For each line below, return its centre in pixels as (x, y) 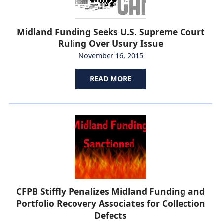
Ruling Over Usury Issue (110, 44)
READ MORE (110, 79)
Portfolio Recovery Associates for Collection (110, 203)
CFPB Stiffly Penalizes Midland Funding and (110, 192)
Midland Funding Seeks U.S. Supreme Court (110, 32)
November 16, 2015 (110, 56)
